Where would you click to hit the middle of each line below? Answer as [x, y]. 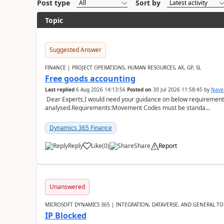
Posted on [139, 89]
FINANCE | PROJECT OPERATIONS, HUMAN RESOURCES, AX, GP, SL [123, 67]
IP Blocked [65, 215]
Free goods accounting [90, 78]
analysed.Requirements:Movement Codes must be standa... [127, 108]
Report [167, 146]
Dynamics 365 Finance [80, 128]
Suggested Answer [75, 50]
